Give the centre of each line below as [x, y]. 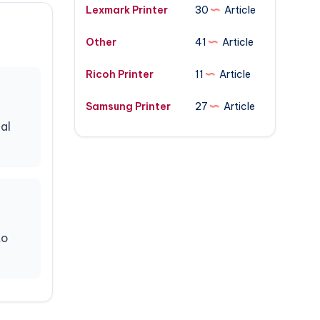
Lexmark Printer [126, 10]
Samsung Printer [128, 106]
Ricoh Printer [119, 74]
